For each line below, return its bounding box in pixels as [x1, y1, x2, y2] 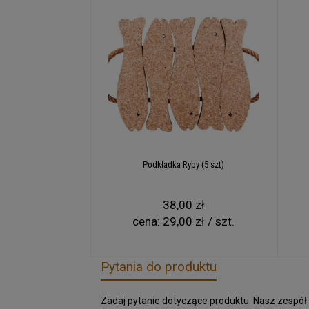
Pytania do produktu [101, 259, 217, 275]
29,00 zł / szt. [163, 215, 235, 229]
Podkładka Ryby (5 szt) [143, 159, 225, 170]
